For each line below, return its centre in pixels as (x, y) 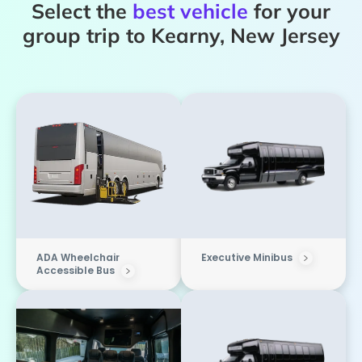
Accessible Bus (76, 271)
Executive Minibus (247, 258)
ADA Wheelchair (78, 258)
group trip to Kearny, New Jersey (181, 36)
